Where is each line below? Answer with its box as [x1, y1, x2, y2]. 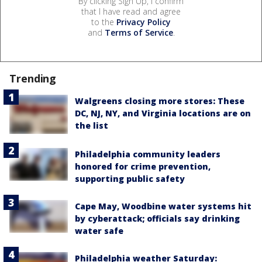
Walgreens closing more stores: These [75, 95, 244, 107]
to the [91, 16, 116, 28]
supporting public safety [75, 173, 185, 185]
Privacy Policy [116, 16, 171, 28]
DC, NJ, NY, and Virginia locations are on [75, 108, 251, 119]
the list [75, 120, 108, 132]
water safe [75, 225, 123, 237]
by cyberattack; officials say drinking [75, 213, 240, 225]
